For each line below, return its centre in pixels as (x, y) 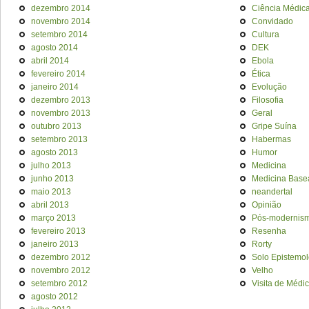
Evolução (269, 87)
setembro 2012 (59, 283)
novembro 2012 (61, 270)
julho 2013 (51, 166)
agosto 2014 (54, 48)
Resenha (269, 231)
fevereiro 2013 (58, 231)
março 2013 (53, 218)
